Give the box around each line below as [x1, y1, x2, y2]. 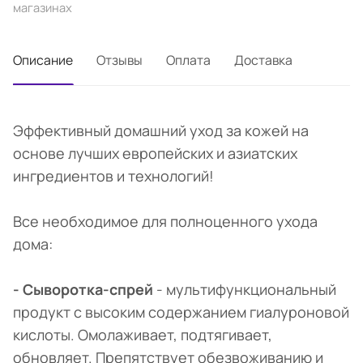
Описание [13, 51, 73, 70]
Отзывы [96, 51, 143, 70]
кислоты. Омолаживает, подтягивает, [13, 325, 272, 345]
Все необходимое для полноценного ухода [13, 211, 318, 232]
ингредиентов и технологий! [13, 166, 214, 186]
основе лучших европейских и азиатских [13, 143, 297, 164]
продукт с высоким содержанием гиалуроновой [13, 302, 349, 322]
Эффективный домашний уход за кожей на [13, 121, 309, 141]
